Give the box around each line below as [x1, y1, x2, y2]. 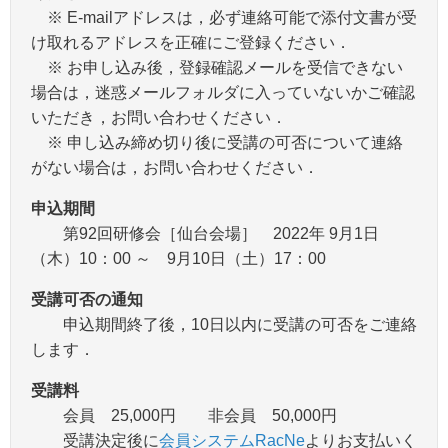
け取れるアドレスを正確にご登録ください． [31, 33, 351, 51]
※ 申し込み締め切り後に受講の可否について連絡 [31, 133, 403, 151]
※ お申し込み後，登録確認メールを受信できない [31, 58, 403, 76]
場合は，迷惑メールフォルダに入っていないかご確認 [31, 83, 415, 101]
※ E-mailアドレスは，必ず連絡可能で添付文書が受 [31, 8, 417, 26]
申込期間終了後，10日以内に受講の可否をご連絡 [31, 315, 417, 333]
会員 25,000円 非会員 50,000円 [31, 406, 337, 424]
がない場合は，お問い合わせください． [31, 158, 319, 176]
